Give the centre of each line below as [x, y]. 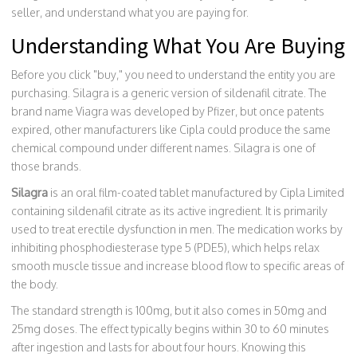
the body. [35, 284]
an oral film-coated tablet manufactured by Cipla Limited [202, 192]
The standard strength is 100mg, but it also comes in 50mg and [169, 310]
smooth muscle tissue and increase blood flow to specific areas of [178, 266]
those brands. [46, 166]
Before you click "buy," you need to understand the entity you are [173, 75]
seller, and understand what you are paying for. [130, 12]
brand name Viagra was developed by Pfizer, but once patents [168, 111]
